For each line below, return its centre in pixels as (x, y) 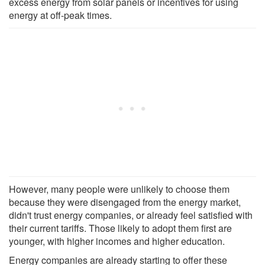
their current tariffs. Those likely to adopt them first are (120, 228)
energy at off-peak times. (60, 15)
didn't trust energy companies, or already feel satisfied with (131, 215)
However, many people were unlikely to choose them (119, 189)
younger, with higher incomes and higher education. (117, 241)
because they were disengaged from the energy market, (125, 202)
